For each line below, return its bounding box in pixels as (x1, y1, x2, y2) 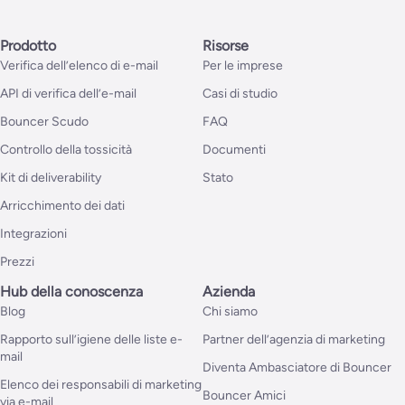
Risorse (202, 37, 249, 55)
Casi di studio (202, 86, 278, 102)
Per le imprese (202, 58, 283, 74)
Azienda (202, 283, 255, 301)
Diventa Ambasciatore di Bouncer (202, 360, 391, 376)
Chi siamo (202, 304, 258, 320)
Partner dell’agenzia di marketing (202, 332, 385, 348)
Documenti (202, 142, 266, 158)
